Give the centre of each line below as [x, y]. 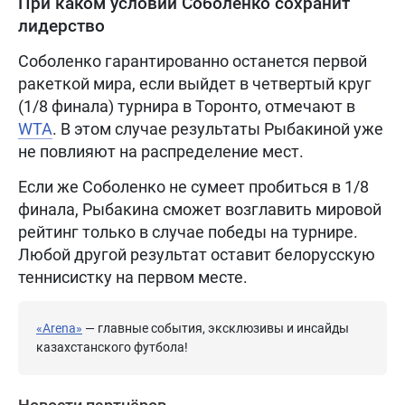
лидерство [61, 26]
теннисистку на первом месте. [133, 278]
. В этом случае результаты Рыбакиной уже [218, 129]
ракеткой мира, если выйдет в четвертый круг [195, 84]
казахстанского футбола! [112, 348]
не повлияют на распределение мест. [161, 152]
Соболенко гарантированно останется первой [193, 61]
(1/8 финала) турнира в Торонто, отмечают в [187, 107]
